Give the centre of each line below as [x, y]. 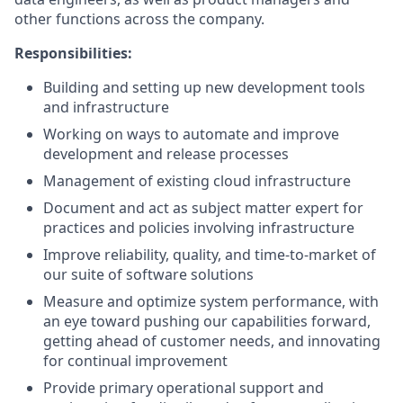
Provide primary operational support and [184, 388]
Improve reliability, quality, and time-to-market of [210, 255]
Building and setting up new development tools [204, 87]
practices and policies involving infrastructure [199, 228]
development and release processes [166, 154]
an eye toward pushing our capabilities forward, [207, 321]
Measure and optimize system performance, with [211, 301]
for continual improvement [135, 361]
